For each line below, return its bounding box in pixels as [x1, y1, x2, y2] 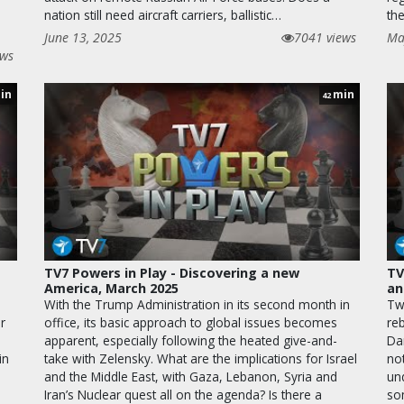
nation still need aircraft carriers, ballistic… [44, 6, 281, 24]
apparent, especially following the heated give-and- [44, 332, 337, 349]
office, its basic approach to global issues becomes [44, 314, 337, 331]
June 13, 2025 [44, 29, 122, 47]
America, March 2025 [44, 280, 179, 297]
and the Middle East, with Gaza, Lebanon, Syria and [44, 368, 337, 385]
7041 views [294, 29, 356, 47]
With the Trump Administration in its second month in [44, 296, 350, 313]
